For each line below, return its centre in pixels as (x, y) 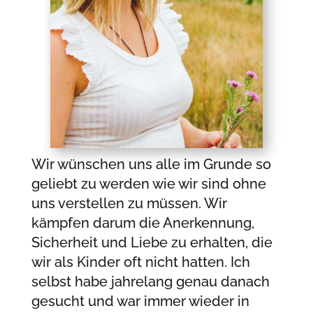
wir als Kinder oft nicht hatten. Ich (140, 262)
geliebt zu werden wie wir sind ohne (148, 183)
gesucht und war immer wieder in (140, 301)
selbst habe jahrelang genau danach (150, 281)
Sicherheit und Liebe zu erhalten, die (152, 242)
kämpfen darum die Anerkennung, (143, 223)
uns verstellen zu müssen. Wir (129, 203)
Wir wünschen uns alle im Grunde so (151, 164)
